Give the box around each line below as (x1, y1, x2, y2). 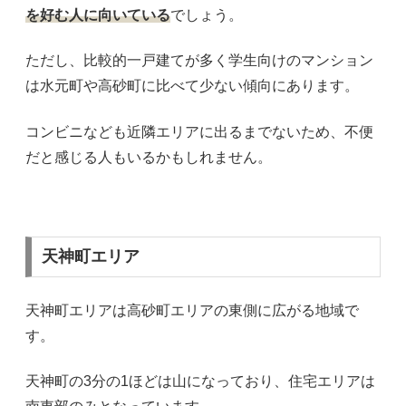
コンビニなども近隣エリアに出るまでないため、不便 (25, 123, 373, 140)
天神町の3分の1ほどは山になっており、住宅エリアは (25, 373, 375, 390)
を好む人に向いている (25, 7, 170, 24)
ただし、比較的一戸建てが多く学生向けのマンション (25, 53, 373, 69)
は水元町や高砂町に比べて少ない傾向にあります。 (25, 78, 359, 94)
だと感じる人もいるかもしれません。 (25, 149, 272, 165)
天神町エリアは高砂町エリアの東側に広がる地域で (25, 302, 359, 318)
